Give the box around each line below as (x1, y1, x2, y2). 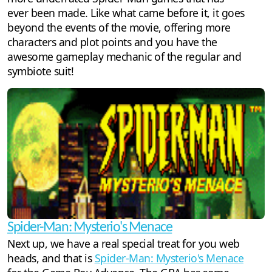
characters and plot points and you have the (7, 35, 217, 50)
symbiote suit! (7, 64, 73, 79)
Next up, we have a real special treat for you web (7, 236, 240, 251)
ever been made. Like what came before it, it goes (7, 5, 245, 21)
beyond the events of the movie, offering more (7, 20, 231, 35)
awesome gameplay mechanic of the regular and (7, 49, 241, 64)
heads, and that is (7, 250, 95, 265)
